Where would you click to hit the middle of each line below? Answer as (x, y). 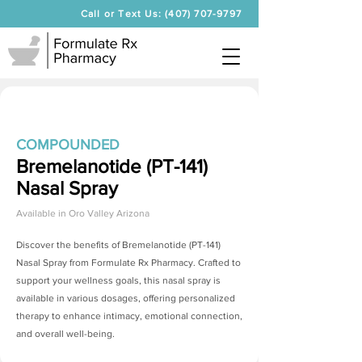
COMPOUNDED (68, 145)
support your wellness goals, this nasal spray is (118, 280)
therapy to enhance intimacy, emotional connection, (129, 316)
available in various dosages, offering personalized (126, 298)
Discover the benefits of (69, 245)
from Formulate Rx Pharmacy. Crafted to (154, 263)
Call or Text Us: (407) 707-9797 (161, 14)
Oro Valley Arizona (109, 213)
